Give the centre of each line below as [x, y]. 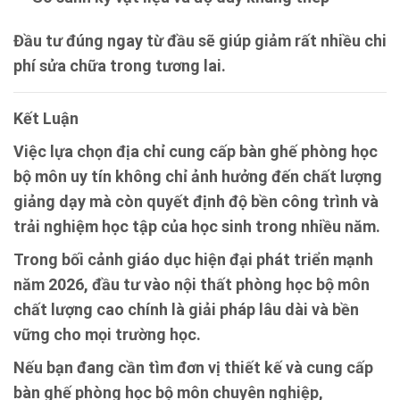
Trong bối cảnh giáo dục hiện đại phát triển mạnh [193, 259]
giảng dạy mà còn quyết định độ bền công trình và [196, 201]
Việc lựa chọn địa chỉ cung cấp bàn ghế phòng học [196, 151]
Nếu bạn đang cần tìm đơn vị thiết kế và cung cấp [193, 367]
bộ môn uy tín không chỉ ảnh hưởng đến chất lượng [198, 176]
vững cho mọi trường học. [107, 334]
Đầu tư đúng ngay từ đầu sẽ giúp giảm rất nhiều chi [200, 40]
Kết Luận [46, 118]
